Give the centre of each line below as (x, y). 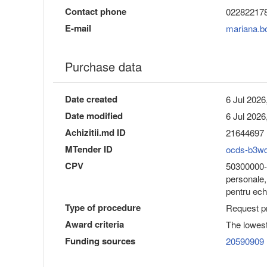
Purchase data (103, 67)
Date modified (94, 116)
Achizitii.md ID (95, 133)
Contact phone (96, 12)
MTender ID (89, 149)
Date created (91, 99)
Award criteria (94, 224)
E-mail (78, 28)
